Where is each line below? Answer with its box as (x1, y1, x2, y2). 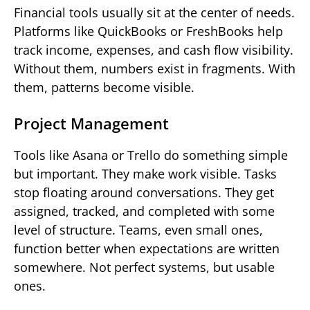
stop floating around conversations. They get (14, 184, 274, 201)
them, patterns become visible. (14, 79, 194, 96)
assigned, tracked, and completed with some (14, 203, 275, 220)
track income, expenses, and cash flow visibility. (14, 42, 293, 59)
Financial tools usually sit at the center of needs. (14, 4, 295, 21)
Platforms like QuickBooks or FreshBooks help (14, 23, 283, 40)
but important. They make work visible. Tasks (14, 165, 277, 183)
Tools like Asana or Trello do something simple (14, 147, 288, 164)
